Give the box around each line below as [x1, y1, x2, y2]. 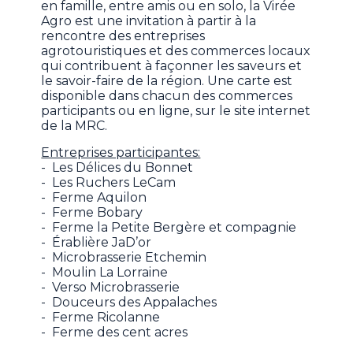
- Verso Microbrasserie [41, 279, 180, 295]
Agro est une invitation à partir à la [41, 13, 257, 28]
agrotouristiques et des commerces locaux [41, 43, 311, 58]
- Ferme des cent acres [41, 324, 188, 340]
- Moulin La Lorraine [41, 264, 169, 280]
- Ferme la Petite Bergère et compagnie [41, 219, 297, 235]
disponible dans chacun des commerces [41, 87, 293, 103]
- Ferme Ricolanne [41, 309, 161, 325]
